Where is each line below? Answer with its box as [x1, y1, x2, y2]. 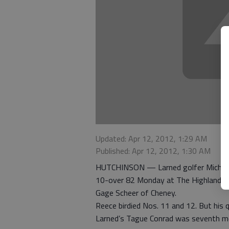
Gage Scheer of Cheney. [96, 187, 176, 199]
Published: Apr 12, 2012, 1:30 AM [96, 145, 211, 157]
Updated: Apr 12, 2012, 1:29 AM [96, 132, 207, 145]
